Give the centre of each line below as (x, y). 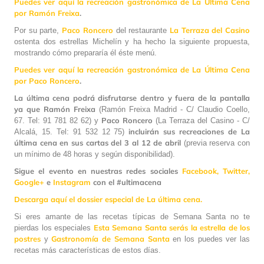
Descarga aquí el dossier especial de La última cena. (108, 199)
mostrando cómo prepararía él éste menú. (85, 52)
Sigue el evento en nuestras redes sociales (98, 171)
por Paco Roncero (47, 80)
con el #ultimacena (126, 182)
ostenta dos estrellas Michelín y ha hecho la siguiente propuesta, (132, 41)
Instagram (72, 182)
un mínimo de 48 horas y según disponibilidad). (95, 154)
